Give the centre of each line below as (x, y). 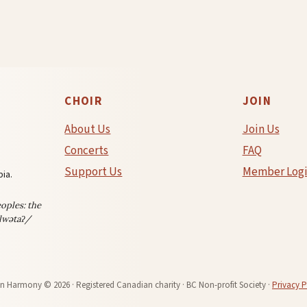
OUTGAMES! (121, 21)
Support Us (94, 172)
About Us (88, 130)
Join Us (261, 130)
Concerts (87, 151)
